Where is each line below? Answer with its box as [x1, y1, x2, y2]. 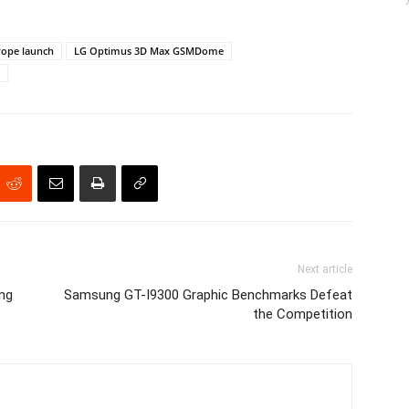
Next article [298, 263, 352, 276]
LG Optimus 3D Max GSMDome [74, 44, 224, 58]
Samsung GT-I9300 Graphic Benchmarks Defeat [64, 287, 352, 303]
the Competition [253, 306, 352, 322]
